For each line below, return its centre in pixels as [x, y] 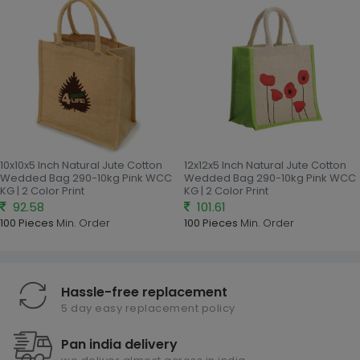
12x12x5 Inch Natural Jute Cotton [265, 165]
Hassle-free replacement [144, 292]
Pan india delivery [119, 344]
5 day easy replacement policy [148, 308]
